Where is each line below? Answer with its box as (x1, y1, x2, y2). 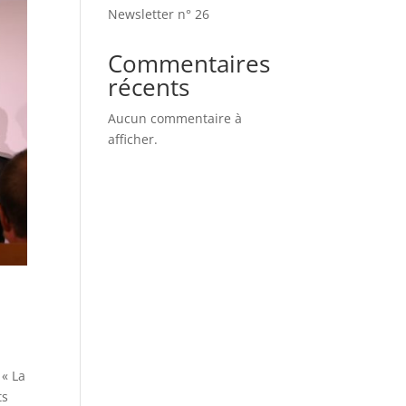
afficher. (108, 130, 159, 148)
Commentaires (108, 47, 271, 80)
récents (108, 71, 190, 103)
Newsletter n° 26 (108, 5, 210, 23)
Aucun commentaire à (108, 110, 243, 127)
